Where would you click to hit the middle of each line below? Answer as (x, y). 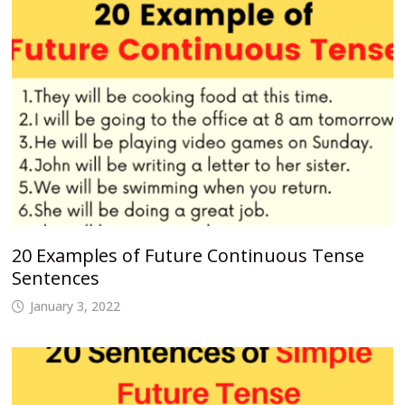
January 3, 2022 (75, 306)
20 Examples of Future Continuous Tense (188, 255)
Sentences (55, 278)
